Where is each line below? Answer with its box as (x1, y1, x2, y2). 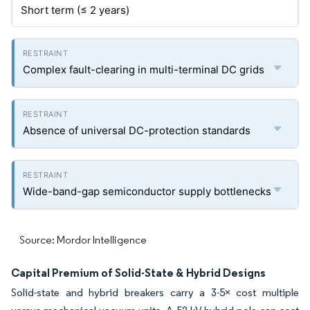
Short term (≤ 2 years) (21, 3, 129, 17)
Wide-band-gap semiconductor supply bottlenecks (23, 185, 271, 198)
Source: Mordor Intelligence (19, 233, 147, 246)
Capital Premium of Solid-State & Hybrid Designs (11, 266, 266, 280)
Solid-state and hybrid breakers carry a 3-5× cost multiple (11, 286, 299, 299)
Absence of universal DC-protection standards (23, 124, 250, 137)
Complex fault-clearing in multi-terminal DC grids (23, 63, 264, 76)
